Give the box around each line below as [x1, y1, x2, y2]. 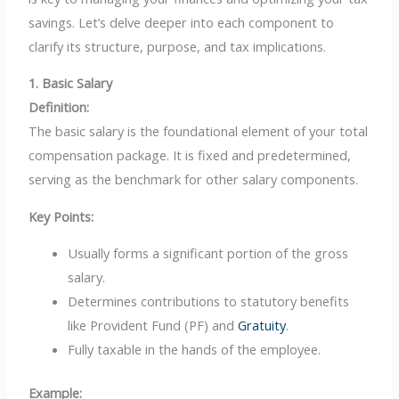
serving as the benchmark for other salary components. [28, 170, 359, 189]
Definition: [28, 98, 90, 117]
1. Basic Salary [28, 74, 113, 93]
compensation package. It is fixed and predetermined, [28, 146, 352, 165]
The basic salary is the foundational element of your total [28, 122, 369, 141]
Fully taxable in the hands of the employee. [68, 340, 322, 359]
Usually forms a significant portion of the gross [68, 244, 349, 263]
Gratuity [238, 316, 287, 335]
